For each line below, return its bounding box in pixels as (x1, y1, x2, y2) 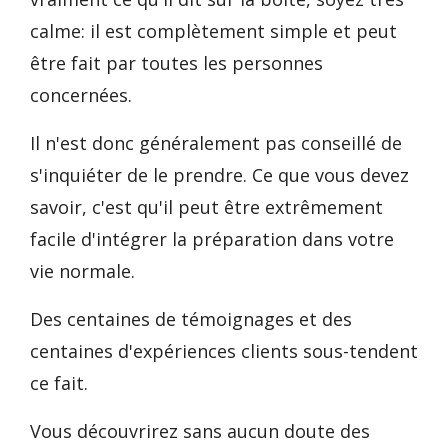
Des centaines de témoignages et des (30, 307, 352, 331)
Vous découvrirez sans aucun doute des (30, 419, 370, 443)
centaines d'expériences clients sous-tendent (30, 339, 418, 363)
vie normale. (30, 259, 135, 283)
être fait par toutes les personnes (30, 51, 323, 75)
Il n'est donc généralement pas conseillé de (30, 131, 402, 155)
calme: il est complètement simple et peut (30, 19, 397, 43)
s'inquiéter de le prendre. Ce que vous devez (30, 163, 409, 187)
